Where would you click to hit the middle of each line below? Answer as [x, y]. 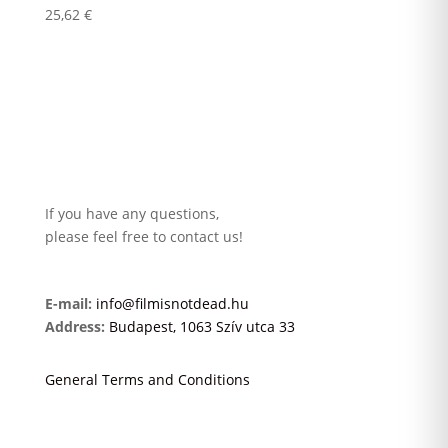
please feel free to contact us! [143, 236]
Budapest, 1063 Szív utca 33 [201, 326]
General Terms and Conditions [147, 379]
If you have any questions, [131, 213]
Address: [74, 326]
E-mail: [68, 303]
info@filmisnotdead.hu [172, 303]
